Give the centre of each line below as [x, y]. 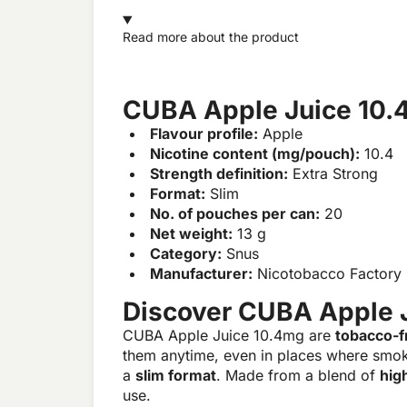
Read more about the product [211, 37]
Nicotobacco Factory [327, 274]
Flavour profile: [204, 134]
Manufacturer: [201, 274]
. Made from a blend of [298, 376]
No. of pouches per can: [235, 214]
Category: [186, 254]
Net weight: [191, 234]
